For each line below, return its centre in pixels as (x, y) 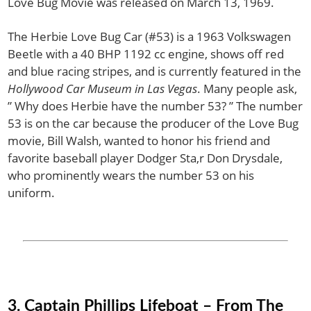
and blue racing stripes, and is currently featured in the (155, 72)
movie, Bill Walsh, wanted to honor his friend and (139, 141)
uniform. (32, 193)
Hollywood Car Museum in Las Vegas (103, 89)
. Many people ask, (247, 89)
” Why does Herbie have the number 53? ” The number (155, 106)
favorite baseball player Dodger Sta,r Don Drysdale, (145, 158)
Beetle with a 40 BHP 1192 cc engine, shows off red (146, 54)
